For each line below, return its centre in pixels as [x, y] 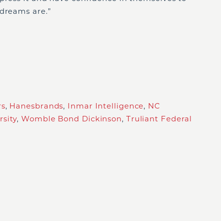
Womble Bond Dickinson [72, 118]
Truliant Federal [159, 118]
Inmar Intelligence [106, 106]
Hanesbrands [37, 106]
